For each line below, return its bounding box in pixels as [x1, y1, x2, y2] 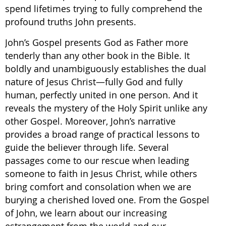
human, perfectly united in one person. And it [5, 89, 198, 101]
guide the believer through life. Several [5, 141, 169, 153]
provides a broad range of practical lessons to [5, 128, 200, 140]
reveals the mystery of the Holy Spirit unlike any [5, 102, 207, 114]
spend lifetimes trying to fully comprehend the [5, 3, 202, 15]
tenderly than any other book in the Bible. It [5, 49, 190, 62]
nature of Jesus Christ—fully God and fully [5, 76, 183, 88]
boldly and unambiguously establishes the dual [5, 63, 206, 75]
